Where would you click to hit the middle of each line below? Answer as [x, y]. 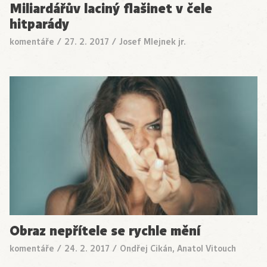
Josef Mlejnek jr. [153, 41]
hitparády [39, 24]
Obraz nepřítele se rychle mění [105, 231]
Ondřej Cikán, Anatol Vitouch [178, 249]
